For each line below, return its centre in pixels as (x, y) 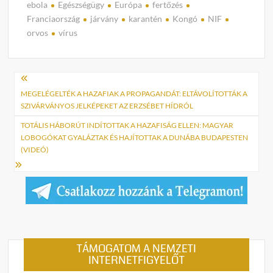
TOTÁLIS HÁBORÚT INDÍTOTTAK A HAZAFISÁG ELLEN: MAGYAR (127, 126)
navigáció (47, 101)
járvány (105, 18)
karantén (146, 18)
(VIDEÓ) (35, 150)
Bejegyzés (49, 81)
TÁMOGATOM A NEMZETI (136, 249)
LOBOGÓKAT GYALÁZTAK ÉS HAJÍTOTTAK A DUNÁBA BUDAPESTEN (135, 138)
